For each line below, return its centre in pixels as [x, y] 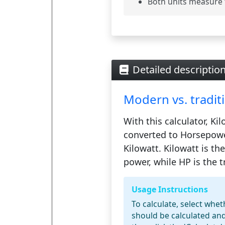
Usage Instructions [170, 190]
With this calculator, [167, 121]
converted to [152, 135]
